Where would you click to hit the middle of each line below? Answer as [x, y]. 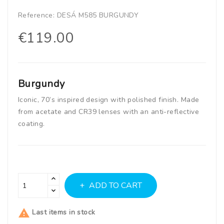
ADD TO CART [115, 185]
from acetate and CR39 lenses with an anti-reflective [109, 112]
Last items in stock [63, 212]
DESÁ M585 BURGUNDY [97, 15]
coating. [31, 124]
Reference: [36, 15]
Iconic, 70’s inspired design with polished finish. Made [109, 100]
